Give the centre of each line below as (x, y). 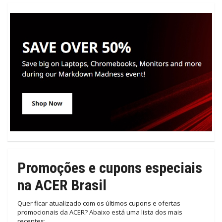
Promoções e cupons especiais (110, 167)
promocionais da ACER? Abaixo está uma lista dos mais (100, 212)
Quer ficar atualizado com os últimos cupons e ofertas (99, 203)
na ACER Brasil (62, 185)
